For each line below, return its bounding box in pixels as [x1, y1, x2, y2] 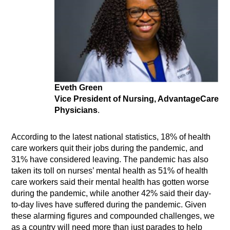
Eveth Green [54, 83, 103, 92]
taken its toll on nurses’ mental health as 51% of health [11, 166, 208, 176]
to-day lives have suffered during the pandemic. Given [11, 200, 207, 209]
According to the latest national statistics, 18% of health [11, 132, 211, 142]
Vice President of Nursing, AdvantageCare [54, 94, 219, 104]
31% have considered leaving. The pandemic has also [11, 155, 209, 164]
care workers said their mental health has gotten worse [11, 178, 209, 187]
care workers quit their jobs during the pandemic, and [11, 144, 204, 153]
